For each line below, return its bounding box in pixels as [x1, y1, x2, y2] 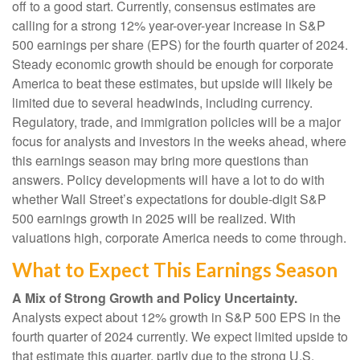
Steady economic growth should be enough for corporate [12, 54, 333, 73]
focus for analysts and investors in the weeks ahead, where [12, 131, 346, 150]
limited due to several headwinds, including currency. [12, 92, 313, 112]
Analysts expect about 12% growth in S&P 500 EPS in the [12, 307, 341, 326]
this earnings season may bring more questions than [12, 150, 309, 170]
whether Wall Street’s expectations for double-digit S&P [12, 189, 326, 208]
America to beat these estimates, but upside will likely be [12, 73, 333, 92]
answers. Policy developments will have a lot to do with [12, 170, 325, 189]
